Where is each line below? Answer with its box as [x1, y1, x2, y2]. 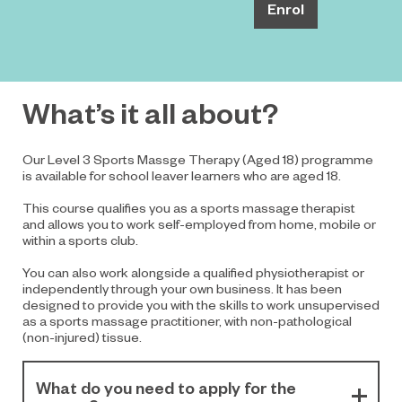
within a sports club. [22, 231, 138, 248]
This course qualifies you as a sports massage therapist [22, 198, 355, 215]
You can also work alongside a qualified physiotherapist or [22, 263, 364, 280]
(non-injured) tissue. [22, 328, 142, 345]
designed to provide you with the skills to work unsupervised [22, 295, 380, 312]
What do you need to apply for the [36, 376, 296, 398]
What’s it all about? [22, 92, 278, 130]
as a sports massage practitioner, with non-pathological [22, 311, 352, 328]
